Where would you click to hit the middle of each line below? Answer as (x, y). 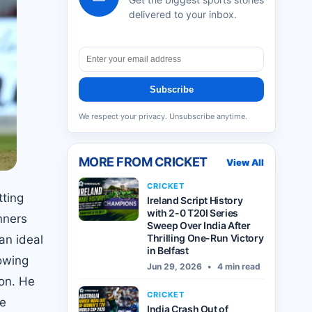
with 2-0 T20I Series (193, 213)
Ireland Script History (195, 200)
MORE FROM (117, 162)
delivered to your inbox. (183, 14)
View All (245, 162)
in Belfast (168, 250)
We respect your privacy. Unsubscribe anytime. (163, 116)
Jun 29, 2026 (174, 266)
